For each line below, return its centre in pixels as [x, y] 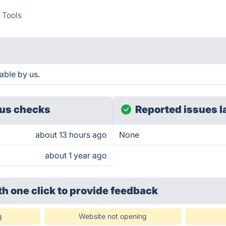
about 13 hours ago [71, 135]
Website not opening [113, 216]
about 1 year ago [76, 155]
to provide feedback [108, 191]
